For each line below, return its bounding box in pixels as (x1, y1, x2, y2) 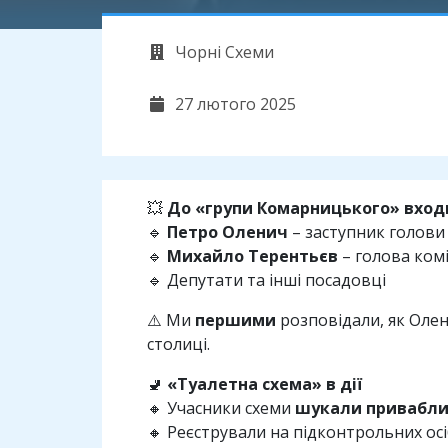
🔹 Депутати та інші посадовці (147, 269, 386, 292)
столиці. (147, 333, 210, 356)
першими (195, 309, 276, 332)
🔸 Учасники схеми (147, 397, 295, 420)
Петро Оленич (167, 221, 288, 244)
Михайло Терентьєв (167, 245, 338, 268)
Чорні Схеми (171, 41, 274, 64)
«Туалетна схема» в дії (167, 373, 362, 396)
